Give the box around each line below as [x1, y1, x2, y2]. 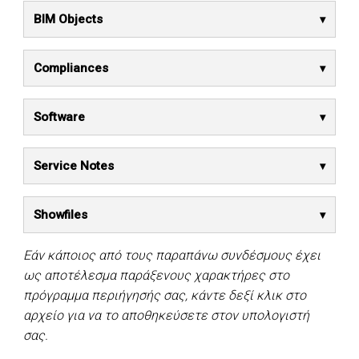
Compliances [34, 61, 108, 76]
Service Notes [34, 159, 114, 174]
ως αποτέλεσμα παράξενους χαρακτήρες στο [23, 268, 289, 284]
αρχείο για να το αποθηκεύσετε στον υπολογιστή [23, 308, 309, 324]
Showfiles [34, 208, 87, 223]
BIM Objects [34, 12, 103, 27]
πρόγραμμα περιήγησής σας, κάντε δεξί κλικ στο [23, 288, 306, 304]
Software [34, 110, 85, 125]
